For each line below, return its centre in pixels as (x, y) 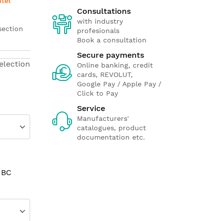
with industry (100, 21)
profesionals (98, 31)
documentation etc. (111, 137)
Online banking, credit (115, 65)
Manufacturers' (103, 118)
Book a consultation (112, 40)
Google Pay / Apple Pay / (119, 84)
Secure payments (110, 55)
